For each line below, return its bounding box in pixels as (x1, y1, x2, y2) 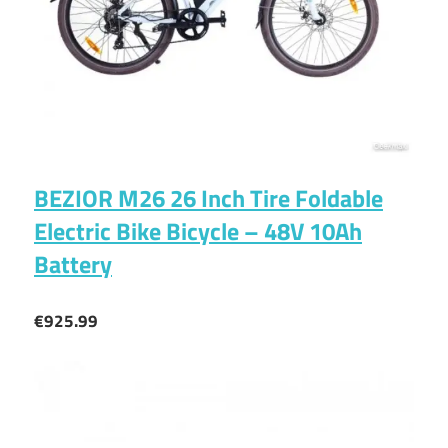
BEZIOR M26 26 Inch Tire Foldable (34, 180, 383, 217)
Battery (34, 246, 112, 283)
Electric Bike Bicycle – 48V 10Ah (34, 213, 362, 250)
